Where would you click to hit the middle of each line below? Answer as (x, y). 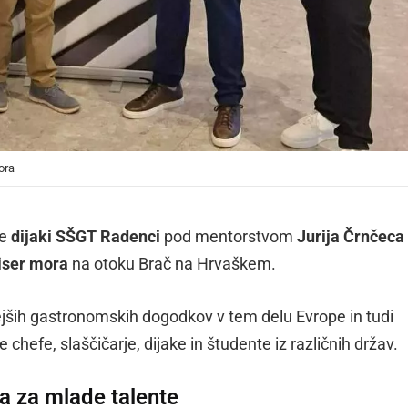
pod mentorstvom (229, 236)
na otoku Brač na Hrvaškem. (172, 264)
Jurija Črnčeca (351, 236)
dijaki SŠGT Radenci (86, 236)
